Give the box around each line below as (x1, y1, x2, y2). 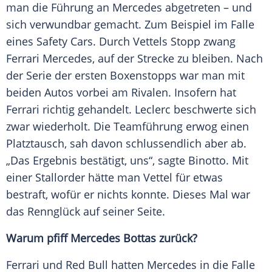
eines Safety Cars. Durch (6, 34, 133, 49)
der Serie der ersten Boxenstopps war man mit (6, 68, 245, 83)
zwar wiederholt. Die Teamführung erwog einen (6, 119, 249, 134)
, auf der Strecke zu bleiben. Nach (92, 51, 263, 66)
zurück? (156, 231, 197, 246)
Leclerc (135, 102, 171, 117)
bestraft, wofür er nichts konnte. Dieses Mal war (6, 187, 250, 202)
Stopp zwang (168, 34, 236, 49)
